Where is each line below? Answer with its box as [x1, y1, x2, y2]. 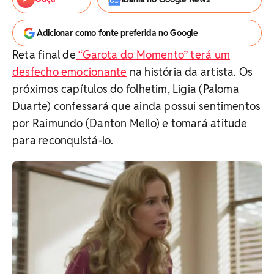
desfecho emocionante [12, 65, 127, 79]
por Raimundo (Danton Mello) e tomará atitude [12, 116, 248, 130]
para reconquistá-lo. [12, 133, 114, 147]
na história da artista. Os [127, 65, 253, 79]
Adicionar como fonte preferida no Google [37, 28, 198, 39]
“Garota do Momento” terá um [75, 48, 231, 62]
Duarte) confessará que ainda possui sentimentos [12, 99, 261, 113]
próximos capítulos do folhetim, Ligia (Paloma [12, 82, 239, 96]
